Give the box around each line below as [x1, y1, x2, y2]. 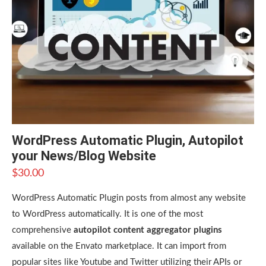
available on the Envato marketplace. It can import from [12, 242, 226, 251]
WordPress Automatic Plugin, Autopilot [12, 133, 243, 148]
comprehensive [12, 226, 74, 235]
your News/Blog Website [12, 148, 156, 163]
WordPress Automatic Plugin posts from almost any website [12, 194, 246, 202]
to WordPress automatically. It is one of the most [12, 210, 203, 218]
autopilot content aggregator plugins [74, 226, 222, 235]
